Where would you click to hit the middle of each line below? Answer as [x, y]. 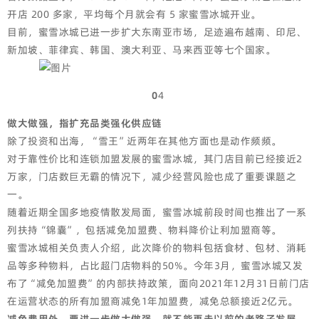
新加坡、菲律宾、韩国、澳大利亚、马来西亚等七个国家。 [141, 50]
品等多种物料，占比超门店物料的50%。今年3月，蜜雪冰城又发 [155, 266]
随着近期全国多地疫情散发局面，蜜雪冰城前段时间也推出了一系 [157, 212]
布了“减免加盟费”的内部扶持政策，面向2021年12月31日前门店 [158, 283]
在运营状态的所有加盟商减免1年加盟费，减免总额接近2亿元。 [153, 301]
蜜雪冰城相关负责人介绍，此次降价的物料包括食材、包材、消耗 [157, 248]
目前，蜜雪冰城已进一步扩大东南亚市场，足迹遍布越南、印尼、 [157, 32]
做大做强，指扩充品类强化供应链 [85, 123]
